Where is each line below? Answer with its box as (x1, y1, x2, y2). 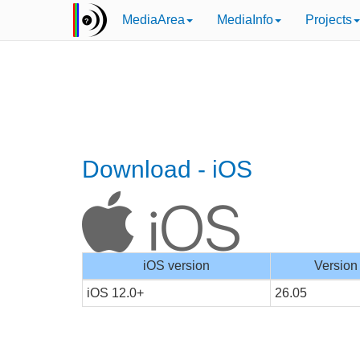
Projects (305, 13, 352, 27)
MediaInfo (217, 13, 273, 27)
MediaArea (122, 13, 185, 27)
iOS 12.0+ (87, 286, 144, 300)
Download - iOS (82, 156, 252, 182)
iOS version (143, 259, 210, 272)
